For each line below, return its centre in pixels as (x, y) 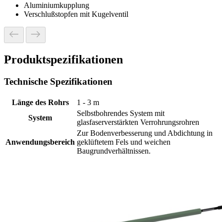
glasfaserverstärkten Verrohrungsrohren (138, 122)
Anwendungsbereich (40, 142)
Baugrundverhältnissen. (114, 151)
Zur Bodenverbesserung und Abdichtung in (145, 133)
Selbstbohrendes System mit (121, 113)
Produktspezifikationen (63, 59)
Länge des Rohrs (40, 102)
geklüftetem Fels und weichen (124, 142)
